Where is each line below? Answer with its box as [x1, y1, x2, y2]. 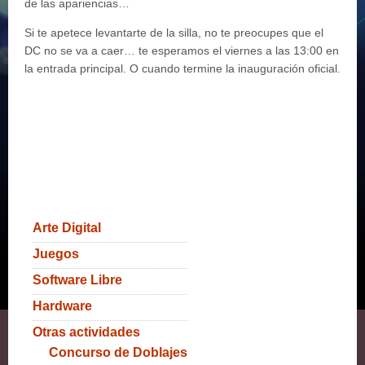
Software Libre [33, 273, 122, 287]
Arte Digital [33, 221, 101, 235]
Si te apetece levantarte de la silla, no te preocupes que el [24, 26, 323, 39]
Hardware [33, 299, 92, 313]
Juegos [33, 247, 79, 261]
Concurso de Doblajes [49, 345, 187, 359]
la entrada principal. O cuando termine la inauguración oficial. [24, 62, 341, 75]
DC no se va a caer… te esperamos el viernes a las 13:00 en [24, 44, 339, 57]
